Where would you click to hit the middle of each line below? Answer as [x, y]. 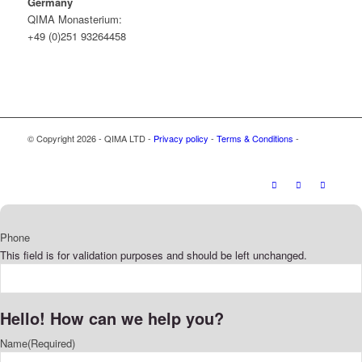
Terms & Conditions [255, 138]
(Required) [51, 343]
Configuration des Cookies [102, 163]
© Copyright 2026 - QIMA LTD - [90, 138]
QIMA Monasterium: [74, 19]
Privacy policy [181, 138]
